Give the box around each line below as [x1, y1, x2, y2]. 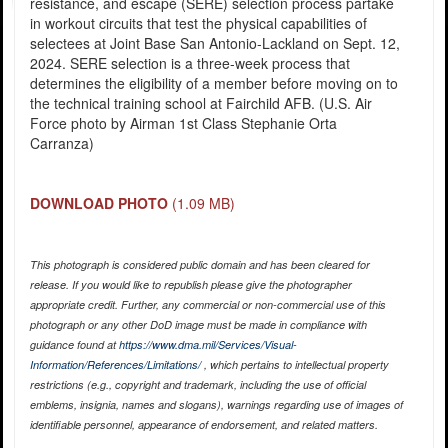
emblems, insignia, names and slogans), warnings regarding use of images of [29, 397, 403, 413]
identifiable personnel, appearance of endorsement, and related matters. [29, 417, 378, 433]
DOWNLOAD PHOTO [29, 193, 168, 214]
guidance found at [29, 337, 119, 353]
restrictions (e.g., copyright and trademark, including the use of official [29, 377, 366, 393]
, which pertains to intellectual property [200, 357, 389, 373]
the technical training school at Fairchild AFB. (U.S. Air [29, 93, 372, 114]
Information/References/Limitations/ [29, 357, 201, 373]
